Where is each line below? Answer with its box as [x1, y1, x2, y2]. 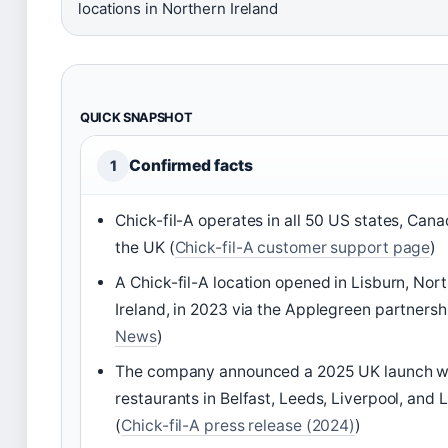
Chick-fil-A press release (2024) [121, 415, 356, 435]
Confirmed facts [129, 155, 253, 175]
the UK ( [115, 237, 175, 257]
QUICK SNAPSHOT [80, 109, 193, 125]
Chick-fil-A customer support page [174, 237, 431, 257]
